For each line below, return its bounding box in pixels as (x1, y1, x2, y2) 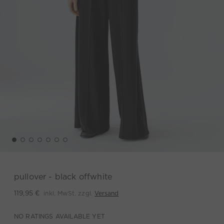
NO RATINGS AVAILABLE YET (14, 212, 105, 220)
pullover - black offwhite (14, 172, 112, 181)
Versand (94, 189, 119, 197)
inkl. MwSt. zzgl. (43, 189, 95, 197)
